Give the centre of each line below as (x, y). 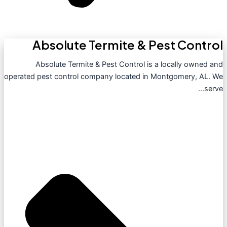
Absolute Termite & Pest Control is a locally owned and (129, 64)
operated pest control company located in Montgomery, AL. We (113, 76)
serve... (214, 88)
